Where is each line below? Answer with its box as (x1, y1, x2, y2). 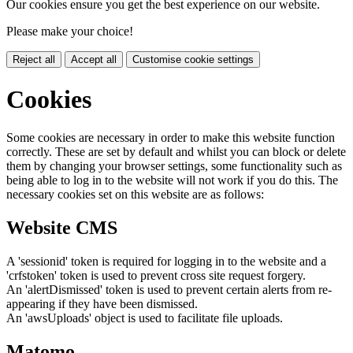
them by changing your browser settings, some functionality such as (6, 158, 342, 173)
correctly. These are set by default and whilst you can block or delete (6, 144, 346, 158)
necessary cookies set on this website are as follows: (6, 187, 264, 201)
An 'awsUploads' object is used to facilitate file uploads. (6, 310, 283, 325)
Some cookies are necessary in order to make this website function (6, 130, 335, 144)
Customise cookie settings (132, 54, 254, 66)
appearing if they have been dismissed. (6, 296, 198, 310)
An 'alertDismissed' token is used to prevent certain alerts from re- (6, 282, 332, 296)
